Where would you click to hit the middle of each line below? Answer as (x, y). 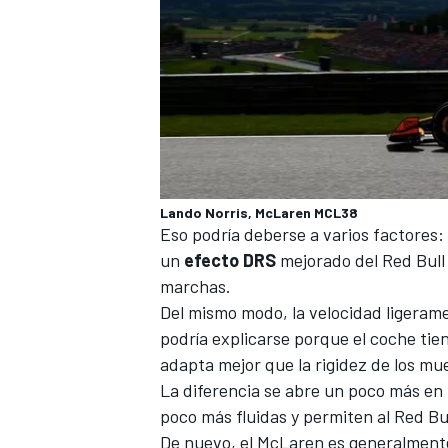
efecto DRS (228, 259)
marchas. (195, 285)
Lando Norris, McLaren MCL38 (259, 212)
